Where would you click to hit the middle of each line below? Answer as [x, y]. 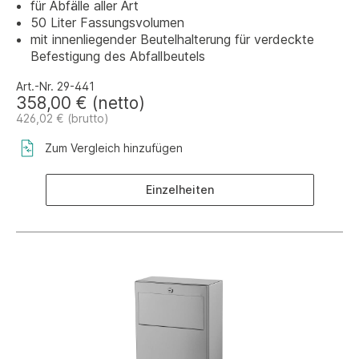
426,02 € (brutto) [63, 118]
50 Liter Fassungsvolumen [107, 22]
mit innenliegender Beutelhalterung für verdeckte [172, 39]
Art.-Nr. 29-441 [55, 86]
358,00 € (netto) [81, 103]
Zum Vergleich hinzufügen [114, 148]
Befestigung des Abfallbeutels [118, 56]
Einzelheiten [179, 190]
